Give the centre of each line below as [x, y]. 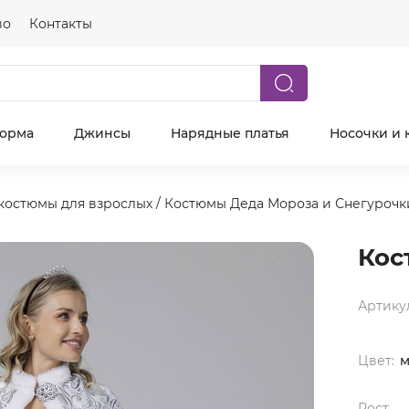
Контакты [61, 24]
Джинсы [103, 133]
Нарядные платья [230, 133]
